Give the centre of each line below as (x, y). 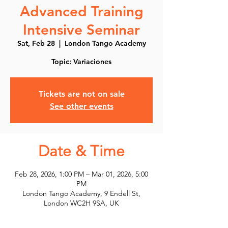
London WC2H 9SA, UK (81, 203)
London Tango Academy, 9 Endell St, (81, 193)
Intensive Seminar (81, 30)
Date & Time (81, 151)
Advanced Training (81, 11)
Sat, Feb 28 (36, 43)
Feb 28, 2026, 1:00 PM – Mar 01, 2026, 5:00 (81, 174)
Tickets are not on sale (81, 94)
